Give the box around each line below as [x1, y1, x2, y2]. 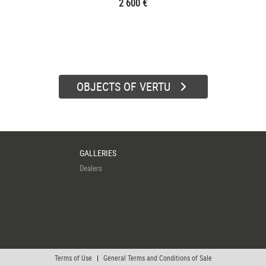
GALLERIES [80, 147, 116, 159]
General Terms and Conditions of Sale [103, 253, 212, 262]
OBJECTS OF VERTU [76, 78, 170, 94]
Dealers [80, 163, 102, 173]
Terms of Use [54, 253, 92, 262]
